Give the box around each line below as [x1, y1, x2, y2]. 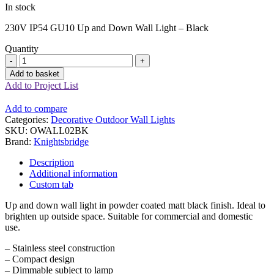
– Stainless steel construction [5, 242, 115, 253]
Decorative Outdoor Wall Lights [51, 114, 175, 125]
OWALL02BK [30, 125, 89, 136]
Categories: [5, 114, 51, 125]
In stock [5, 1, 35, 12]
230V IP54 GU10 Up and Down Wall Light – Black [5, 22, 209, 33]
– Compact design [5, 253, 75, 264]
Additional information [29, 168, 117, 179]
